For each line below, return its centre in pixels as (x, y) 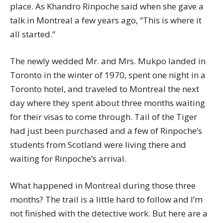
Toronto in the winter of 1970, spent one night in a (108, 75)
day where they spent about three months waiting (108, 103)
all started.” (33, 34)
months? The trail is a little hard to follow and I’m (106, 199)
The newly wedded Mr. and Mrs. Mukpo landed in (108, 61)
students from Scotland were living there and (98, 145)
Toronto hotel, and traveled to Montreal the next (105, 89)
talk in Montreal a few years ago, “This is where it (106, 20)
